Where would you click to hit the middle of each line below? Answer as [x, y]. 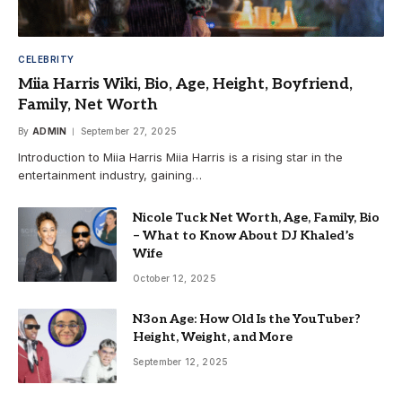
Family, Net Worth [88, 105]
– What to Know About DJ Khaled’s [243, 236]
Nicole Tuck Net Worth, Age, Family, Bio [256, 218]
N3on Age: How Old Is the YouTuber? [247, 319]
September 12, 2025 [181, 362]
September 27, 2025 [129, 131]
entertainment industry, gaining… [110, 175]
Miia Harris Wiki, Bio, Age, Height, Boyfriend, [185, 85]
